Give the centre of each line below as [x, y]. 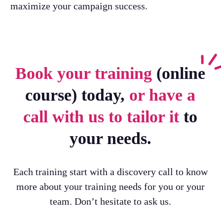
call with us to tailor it [101, 117]
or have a [163, 95]
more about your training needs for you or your [110, 186]
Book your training [84, 73]
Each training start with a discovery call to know [110, 172]
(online [179, 73]
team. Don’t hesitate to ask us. [110, 201]
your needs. [110, 138]
